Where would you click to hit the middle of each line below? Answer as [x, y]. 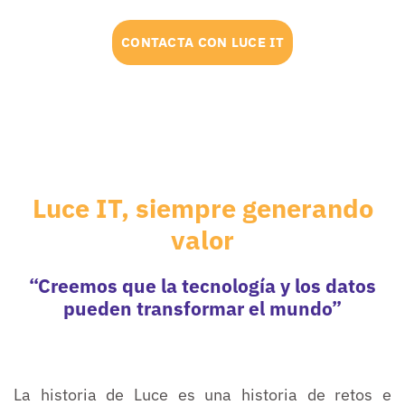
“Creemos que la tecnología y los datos [202, 286]
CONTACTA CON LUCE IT [202, 42]
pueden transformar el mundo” [202, 309]
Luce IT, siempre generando [202, 208]
